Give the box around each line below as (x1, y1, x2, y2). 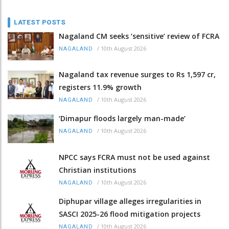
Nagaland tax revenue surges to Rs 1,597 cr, (59, 70, 216, 80)
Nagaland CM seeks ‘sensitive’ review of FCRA (59, 31, 219, 41)
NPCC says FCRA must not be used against (59, 152, 210, 162)
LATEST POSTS (14, 18, 66, 27)
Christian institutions (59, 165, 136, 175)
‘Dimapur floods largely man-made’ (59, 113, 186, 124)
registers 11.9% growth (59, 82, 142, 93)
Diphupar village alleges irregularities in (59, 196, 201, 206)
